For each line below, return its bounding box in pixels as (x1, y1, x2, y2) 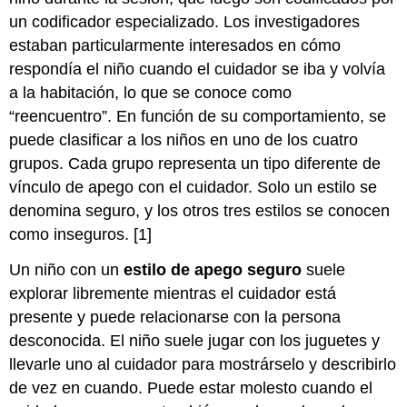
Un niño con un (9, 261, 124, 280)
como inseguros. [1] (9, 225, 153, 244)
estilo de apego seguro (124, 261, 307, 280)
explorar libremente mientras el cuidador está (9, 284, 337, 303)
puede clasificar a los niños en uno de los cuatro (9, 131, 359, 150)
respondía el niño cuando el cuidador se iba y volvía (9, 60, 386, 79)
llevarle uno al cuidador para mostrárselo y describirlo (9, 355, 397, 374)
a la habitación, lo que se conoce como (9, 84, 293, 103)
